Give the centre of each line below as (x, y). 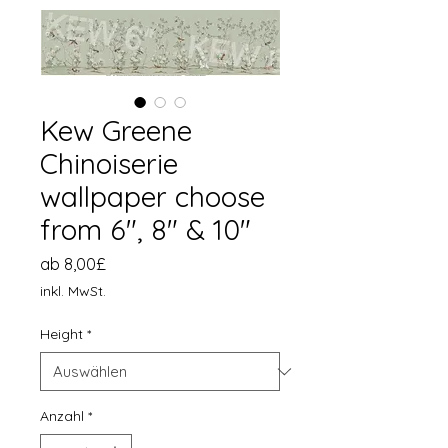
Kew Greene (116, 130)
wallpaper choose (152, 196)
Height (61, 334)
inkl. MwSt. (73, 291)
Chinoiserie (109, 163)
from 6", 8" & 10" (145, 229)
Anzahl (62, 416)
